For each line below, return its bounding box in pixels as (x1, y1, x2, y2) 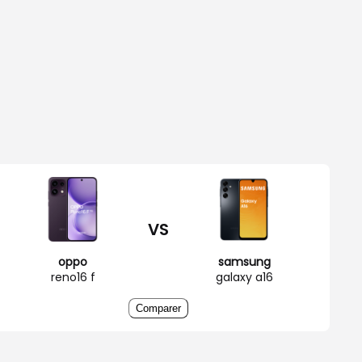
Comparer (136, 301, 181, 314)
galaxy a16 (215, 268, 273, 285)
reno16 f (50, 268, 95, 285)
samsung (217, 253, 271, 270)
